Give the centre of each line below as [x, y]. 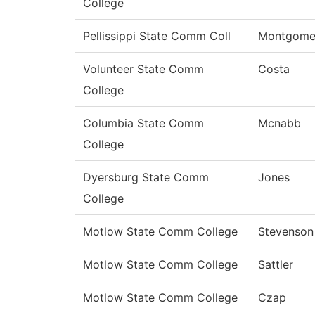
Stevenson [286, 232]
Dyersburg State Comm [146, 178]
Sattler [276, 265]
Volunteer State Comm [143, 69]
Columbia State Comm [143, 123]
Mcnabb [279, 123]
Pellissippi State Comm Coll [157, 36]
